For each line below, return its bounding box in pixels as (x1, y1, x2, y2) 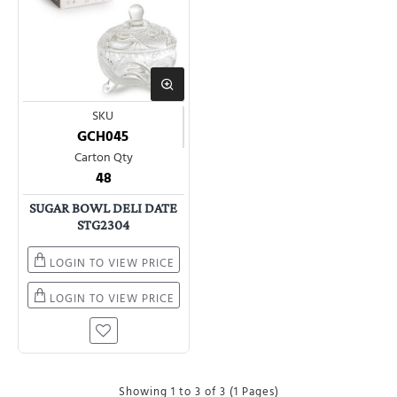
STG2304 (77, 216, 130, 232)
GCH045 (76, 126, 128, 146)
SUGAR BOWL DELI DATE (29, 199, 178, 215)
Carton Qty (74, 148, 133, 167)
